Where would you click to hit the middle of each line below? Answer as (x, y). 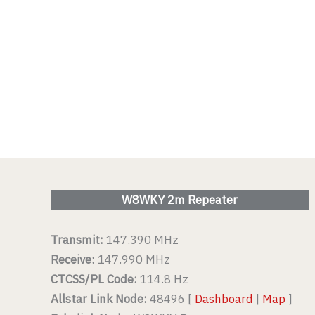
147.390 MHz (141, 240)
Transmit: (77, 240)
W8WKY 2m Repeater (179, 199)
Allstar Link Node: (99, 299)
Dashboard (224, 299)
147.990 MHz (134, 260)
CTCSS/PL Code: (94, 279)
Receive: (74, 260)
